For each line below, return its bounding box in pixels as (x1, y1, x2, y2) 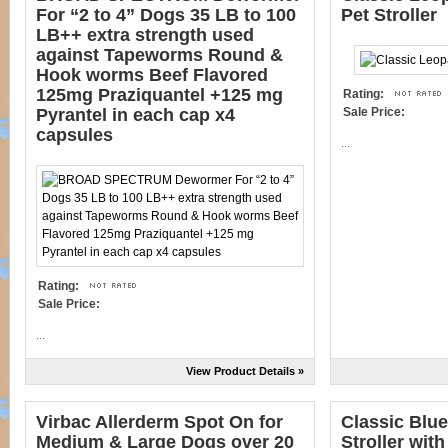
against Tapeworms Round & (36, 45, 283, 65)
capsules (36, 125, 113, 145)
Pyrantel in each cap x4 (36, 105, 235, 125)
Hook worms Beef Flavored (36, 65, 268, 85)
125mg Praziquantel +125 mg (36, 85, 283, 105)
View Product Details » (186, 365, 304, 377)
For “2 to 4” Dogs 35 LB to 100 (36, 5, 296, 25)
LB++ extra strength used (36, 25, 254, 45)
